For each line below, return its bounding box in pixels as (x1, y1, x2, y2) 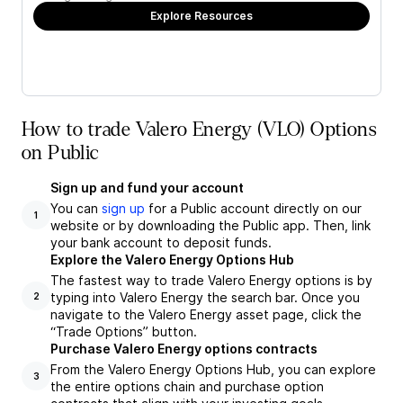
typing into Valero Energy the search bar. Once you (50, 290, 360, 305)
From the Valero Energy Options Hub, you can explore (50, 362, 376, 377)
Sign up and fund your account (50, 180, 244, 195)
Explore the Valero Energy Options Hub (50, 252, 294, 267)
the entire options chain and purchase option (50, 379, 324, 394)
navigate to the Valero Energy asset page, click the (50, 307, 362, 322)
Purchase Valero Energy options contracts (50, 341, 318, 356)
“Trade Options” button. (50, 324, 197, 339)
